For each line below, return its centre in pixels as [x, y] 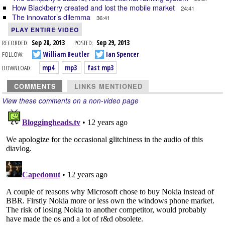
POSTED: [84, 42]
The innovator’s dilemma [52, 17]
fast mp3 [100, 67]
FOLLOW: [13, 54]
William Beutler [66, 54]
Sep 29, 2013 [113, 42]
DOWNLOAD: [17, 67]
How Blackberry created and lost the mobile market [94, 7]
